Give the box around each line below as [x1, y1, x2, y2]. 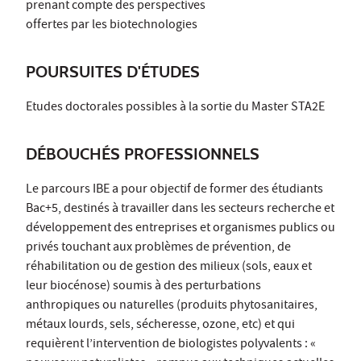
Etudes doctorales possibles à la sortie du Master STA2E [26, 98, 325, 118]
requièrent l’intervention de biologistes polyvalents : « [26, 334, 316, 355]
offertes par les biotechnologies [26, 15, 197, 35]
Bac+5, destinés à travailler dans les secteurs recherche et [26, 199, 334, 219]
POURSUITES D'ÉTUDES [26, 61, 200, 81]
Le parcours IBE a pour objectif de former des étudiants [26, 180, 323, 200]
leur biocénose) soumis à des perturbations [26, 276, 261, 297]
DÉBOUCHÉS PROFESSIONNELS [26, 143, 259, 164]
